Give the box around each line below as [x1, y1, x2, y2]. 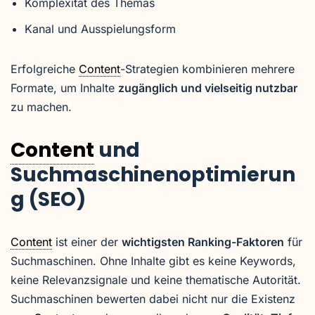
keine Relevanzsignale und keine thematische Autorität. [11, 273, 301, 287]
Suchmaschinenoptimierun [11, 161, 295, 188]
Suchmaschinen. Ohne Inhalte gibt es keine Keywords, [11, 254, 296, 268]
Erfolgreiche [11, 62, 79, 76]
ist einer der [52, 235, 122, 249]
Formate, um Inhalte [11, 81, 118, 95]
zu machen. [11, 100, 72, 114]
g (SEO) [11, 186, 86, 213]
